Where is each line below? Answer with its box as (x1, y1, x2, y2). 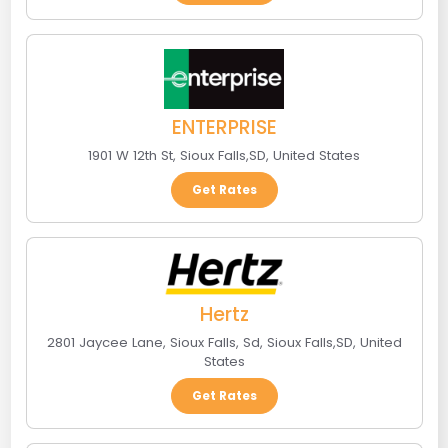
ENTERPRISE (171, 114, 277, 142)
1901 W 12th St (88, 146, 173, 166)
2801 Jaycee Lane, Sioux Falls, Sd (46, 333, 260, 353)
